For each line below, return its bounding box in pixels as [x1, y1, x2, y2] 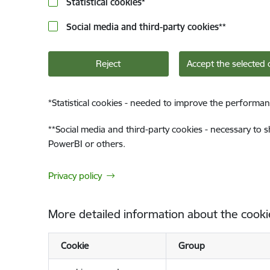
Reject [96, 58, 121, 69]
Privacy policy [48, 170, 102, 181]
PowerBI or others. [48, 138, 125, 149]
